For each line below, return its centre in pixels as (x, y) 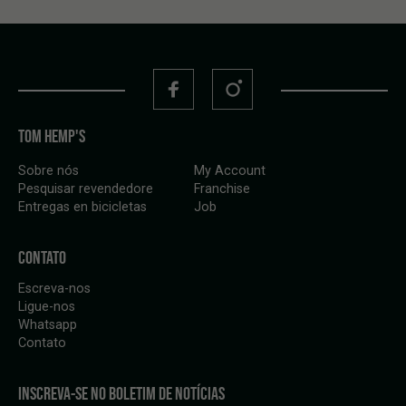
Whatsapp (48, 325)
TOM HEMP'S (52, 136)
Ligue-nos (47, 307)
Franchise (222, 189)
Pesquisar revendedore (86, 189)
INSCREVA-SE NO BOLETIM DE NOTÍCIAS (121, 393)
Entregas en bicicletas (82, 207)
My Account (230, 171)
